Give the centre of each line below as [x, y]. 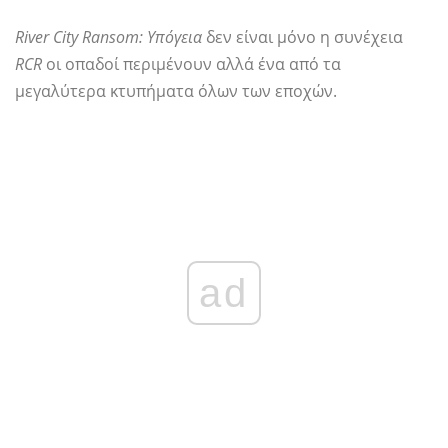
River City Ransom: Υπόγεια [108, 37]
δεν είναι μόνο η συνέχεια [302, 37]
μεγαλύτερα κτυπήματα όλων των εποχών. [176, 91]
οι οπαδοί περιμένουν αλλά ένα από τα [191, 64]
